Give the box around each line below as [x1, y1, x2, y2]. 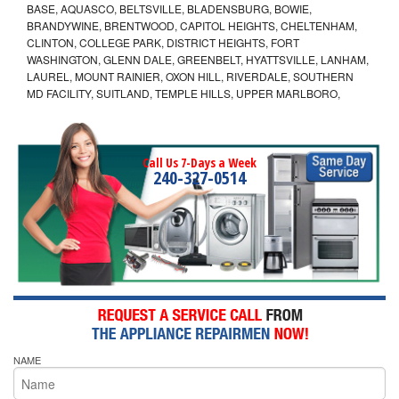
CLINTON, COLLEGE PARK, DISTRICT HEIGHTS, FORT [27, 34, 299, 50]
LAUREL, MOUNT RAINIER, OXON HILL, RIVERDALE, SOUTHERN [27, 68, 354, 84]
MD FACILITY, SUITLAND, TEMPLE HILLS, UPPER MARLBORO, [27, 85, 340, 101]
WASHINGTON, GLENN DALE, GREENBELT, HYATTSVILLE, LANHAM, [27, 51, 369, 67]
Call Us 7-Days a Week [142, 153, 256, 171]
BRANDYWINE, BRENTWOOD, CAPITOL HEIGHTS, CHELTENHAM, [27, 17, 357, 33]
